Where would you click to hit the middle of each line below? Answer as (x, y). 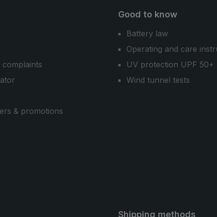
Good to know (148, 14)
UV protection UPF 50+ (170, 64)
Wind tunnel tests (158, 80)
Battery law (147, 33)
